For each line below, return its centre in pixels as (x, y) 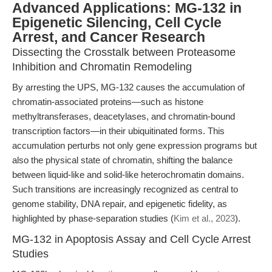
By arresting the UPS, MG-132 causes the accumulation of (128, 87)
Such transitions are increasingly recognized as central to (125, 189)
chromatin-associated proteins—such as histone (108, 102)
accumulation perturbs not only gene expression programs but (134, 145)
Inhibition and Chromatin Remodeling (102, 67)
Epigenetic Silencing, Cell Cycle (117, 23)
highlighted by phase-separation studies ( (93, 218)
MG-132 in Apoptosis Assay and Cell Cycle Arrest (131, 239)
